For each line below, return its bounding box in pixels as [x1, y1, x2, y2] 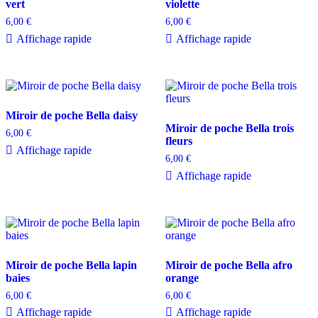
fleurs [165, 134, 192, 147]
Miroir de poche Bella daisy [6, 109, 138, 121]
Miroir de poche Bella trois [165, 121, 294, 134]
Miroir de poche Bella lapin [6, 258, 137, 271]
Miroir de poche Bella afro [165, 258, 292, 271]
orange [165, 271, 199, 284]
